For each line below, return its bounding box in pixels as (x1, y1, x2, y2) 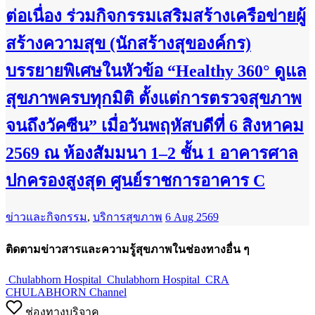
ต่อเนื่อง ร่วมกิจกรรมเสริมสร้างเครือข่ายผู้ (6, 7, 306, 26)
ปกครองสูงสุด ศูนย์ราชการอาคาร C (6, 172, 265, 191)
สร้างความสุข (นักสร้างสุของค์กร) (6, 34, 251, 53)
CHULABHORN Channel (6, 285, 127, 298)
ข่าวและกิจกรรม (6, 211, 87, 224)
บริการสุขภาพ (93, 211, 162, 224)
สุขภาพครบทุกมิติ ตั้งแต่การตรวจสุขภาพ (6, 89, 302, 108)
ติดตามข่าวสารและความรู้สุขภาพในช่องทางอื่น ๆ (6, 243, 250, 256)
